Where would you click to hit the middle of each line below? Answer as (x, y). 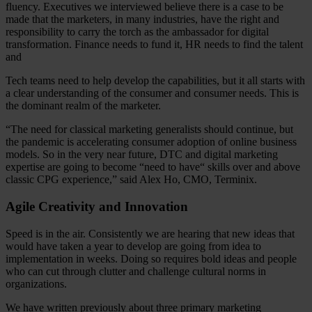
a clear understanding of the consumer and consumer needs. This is (152, 93)
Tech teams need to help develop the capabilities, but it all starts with (155, 81)
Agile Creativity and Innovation (97, 206)
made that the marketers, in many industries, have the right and (142, 19)
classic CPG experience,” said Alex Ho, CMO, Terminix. (131, 180)
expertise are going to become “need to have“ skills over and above (153, 167)
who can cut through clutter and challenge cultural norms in (136, 271)
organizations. (36, 283)
